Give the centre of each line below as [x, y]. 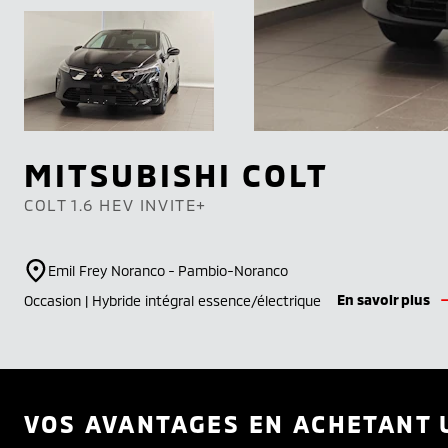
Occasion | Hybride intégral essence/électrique [172, 300]
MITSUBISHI [133, 174]
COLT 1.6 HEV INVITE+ [115, 204]
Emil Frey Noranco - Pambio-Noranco [168, 270]
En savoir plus [383, 299]
